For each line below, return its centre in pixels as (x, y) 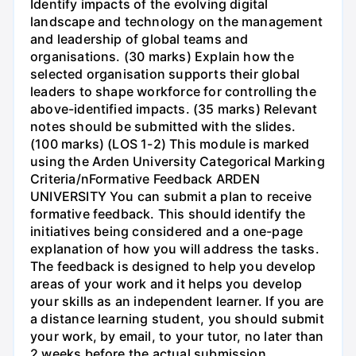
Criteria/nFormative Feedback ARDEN (145, 178)
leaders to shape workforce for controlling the (173, 91)
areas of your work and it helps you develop (166, 283)
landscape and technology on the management (176, 21)
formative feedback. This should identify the (168, 213)
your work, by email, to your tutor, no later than (177, 336)
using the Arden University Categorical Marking (178, 161)
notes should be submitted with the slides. (163, 126)
